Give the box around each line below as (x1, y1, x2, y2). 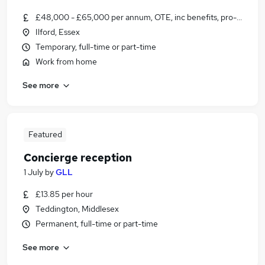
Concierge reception (24, 151, 132, 164)
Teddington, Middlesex (35, 203, 119, 214)
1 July (24, 167, 43, 177)
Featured (28, 129, 62, 140)
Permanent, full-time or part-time (35, 218, 158, 229)
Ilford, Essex (35, 27, 80, 37)
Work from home (35, 56, 97, 67)
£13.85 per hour (35, 189, 93, 199)
